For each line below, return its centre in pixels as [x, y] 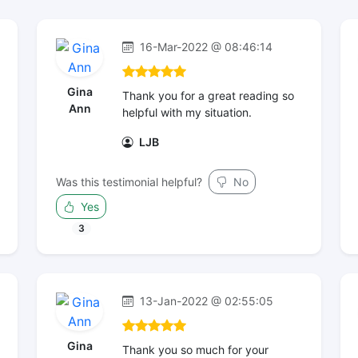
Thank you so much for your [195, 350]
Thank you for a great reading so [208, 95]
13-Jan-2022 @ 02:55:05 [205, 301]
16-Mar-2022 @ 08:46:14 [205, 47]
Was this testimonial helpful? [129, 182]
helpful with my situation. [187, 112]
